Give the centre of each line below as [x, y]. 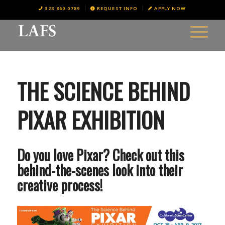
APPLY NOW [170, 8]
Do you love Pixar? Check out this [100, 155]
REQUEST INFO [117, 8]
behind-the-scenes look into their [100, 170]
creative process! [60, 185]
